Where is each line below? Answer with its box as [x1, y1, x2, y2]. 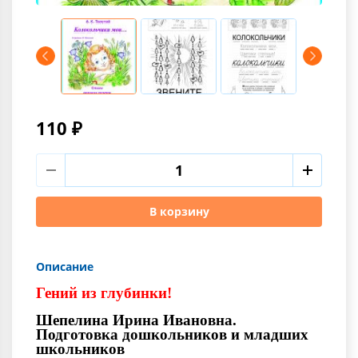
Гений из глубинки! [36, 284, 172, 301]
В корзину [149, 203, 209, 219]
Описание [36, 258, 93, 274]
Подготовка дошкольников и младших [36, 325, 308, 343]
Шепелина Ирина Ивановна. [36, 311, 237, 328]
